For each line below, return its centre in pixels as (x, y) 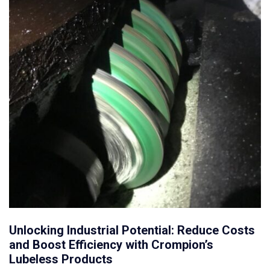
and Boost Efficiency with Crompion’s (111, 245)
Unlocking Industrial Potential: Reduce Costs (132, 231)
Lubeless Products (61, 259)
